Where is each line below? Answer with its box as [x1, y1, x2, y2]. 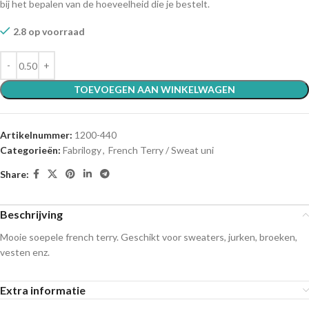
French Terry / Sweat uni [108, 144, 214, 157]
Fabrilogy [63, 144, 101, 157]
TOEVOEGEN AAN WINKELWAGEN [74, 83, 235, 96]
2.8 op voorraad [13, 26, 85, 38]
